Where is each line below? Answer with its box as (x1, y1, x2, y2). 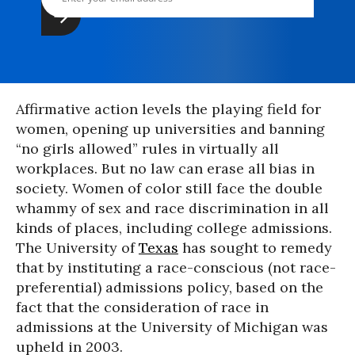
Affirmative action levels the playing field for (16, 100, 321, 118)
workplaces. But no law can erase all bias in (16, 159, 315, 177)
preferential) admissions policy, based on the (16, 278, 323, 296)
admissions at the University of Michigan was (16, 318, 328, 336)
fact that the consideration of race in (16, 298, 269, 316)
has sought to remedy (178, 239, 332, 257)
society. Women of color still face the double (16, 179, 323, 197)
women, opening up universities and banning (16, 120, 325, 138)
